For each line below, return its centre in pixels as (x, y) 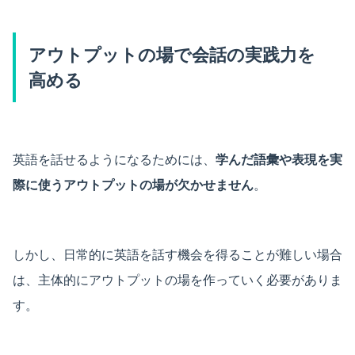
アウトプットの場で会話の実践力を (172, 54)
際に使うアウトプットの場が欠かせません (133, 184)
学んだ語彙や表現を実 (279, 159)
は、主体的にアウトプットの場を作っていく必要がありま (177, 279)
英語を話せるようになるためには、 (114, 159)
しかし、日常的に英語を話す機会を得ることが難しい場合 (177, 254)
